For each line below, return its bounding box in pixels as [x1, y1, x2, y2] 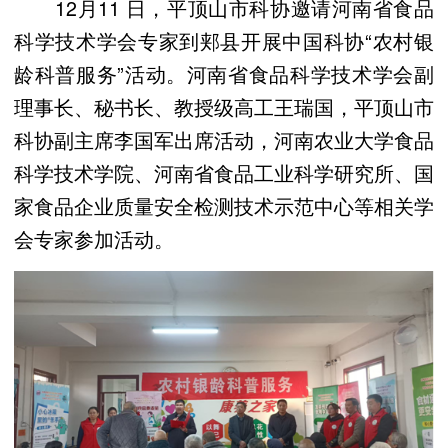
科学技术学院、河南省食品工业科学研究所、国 [14, 157, 434, 187]
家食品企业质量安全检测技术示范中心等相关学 [14, 190, 434, 220]
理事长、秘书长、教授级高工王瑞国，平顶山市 [14, 91, 434, 121]
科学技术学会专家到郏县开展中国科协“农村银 [14, 25, 434, 55]
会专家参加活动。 [14, 223, 174, 253]
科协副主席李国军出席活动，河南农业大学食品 [14, 124, 434, 154]
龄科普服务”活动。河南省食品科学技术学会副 [14, 58, 434, 88]
